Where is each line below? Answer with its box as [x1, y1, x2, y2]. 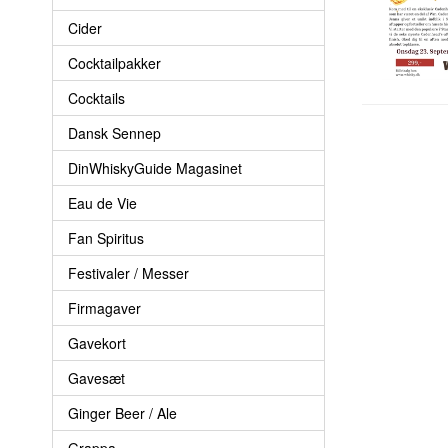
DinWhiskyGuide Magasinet [68, 157, 242, 178]
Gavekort [68, 332, 126, 353]
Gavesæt [68, 367, 125, 388]
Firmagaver [68, 297, 141, 318]
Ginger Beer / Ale [68, 402, 177, 423]
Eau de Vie [68, 192, 137, 213]
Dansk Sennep [68, 122, 161, 143]
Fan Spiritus [68, 227, 144, 248]
